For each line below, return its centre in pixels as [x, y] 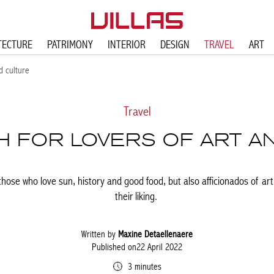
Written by [100, 234]
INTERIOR [126, 44]
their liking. [137, 196]
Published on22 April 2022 [137, 247]
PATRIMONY [70, 44]
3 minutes [143, 266]
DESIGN [175, 44]
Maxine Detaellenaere [155, 234]
